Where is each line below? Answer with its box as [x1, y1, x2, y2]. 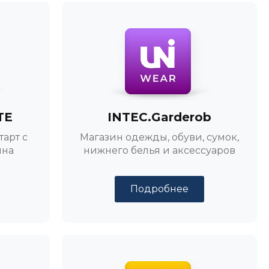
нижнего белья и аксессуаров [83, 145, 236, 156]
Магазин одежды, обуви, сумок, [80, 131, 240, 143]
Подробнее [130, 183, 189, 195]
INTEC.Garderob [107, 110, 212, 124]
